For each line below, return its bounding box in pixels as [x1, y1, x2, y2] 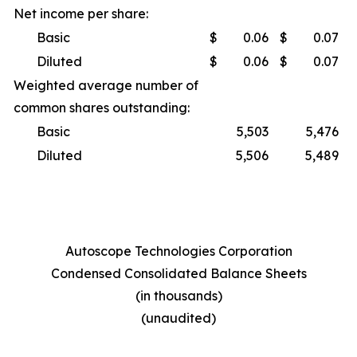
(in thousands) [135, 288, 222, 304]
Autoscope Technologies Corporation [65, 243, 292, 259]
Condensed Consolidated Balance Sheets [50, 265, 307, 281]
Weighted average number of [14, 77, 198, 93]
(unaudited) [141, 310, 216, 326]
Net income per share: [14, 6, 148, 22]
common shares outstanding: [14, 100, 190, 116]
